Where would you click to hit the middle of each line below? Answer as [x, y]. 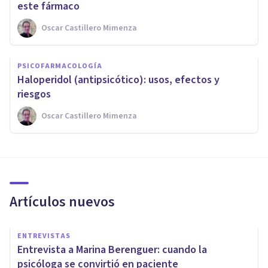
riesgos [34, 95]
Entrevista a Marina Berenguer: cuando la [112, 250]
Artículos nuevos [62, 202]
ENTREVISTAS [44, 236]
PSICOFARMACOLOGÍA [60, 66]
